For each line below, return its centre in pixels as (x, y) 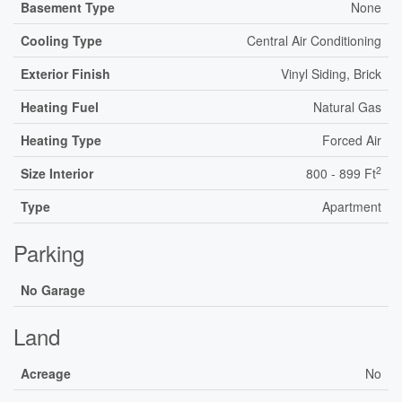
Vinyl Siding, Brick (331, 74)
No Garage (53, 290)
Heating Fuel (60, 107)
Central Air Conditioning (314, 40)
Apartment (352, 206)
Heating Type (61, 140)
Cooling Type (61, 40)
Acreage (46, 373)
